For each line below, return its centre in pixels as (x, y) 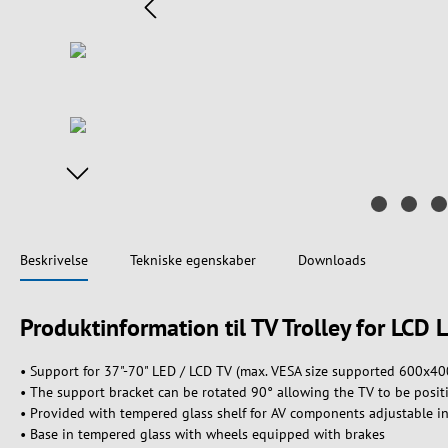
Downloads (332, 260)
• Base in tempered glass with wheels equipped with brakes (202, 434)
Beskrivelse (54, 260)
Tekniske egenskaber (193, 260)
